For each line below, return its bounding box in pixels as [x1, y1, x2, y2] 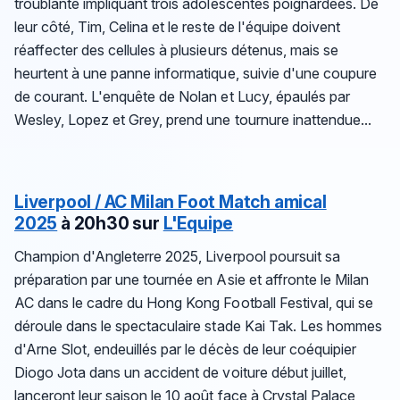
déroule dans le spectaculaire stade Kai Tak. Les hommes [14, 316, 382, 335]
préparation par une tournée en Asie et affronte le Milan [14, 270, 369, 288]
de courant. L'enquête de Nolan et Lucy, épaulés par [14, 87, 350, 105]
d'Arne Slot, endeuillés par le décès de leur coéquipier [14, 339, 356, 358]
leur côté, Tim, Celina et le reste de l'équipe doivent [14, 17, 340, 36]
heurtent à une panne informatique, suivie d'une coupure [14, 63, 377, 82]
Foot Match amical [177, 191, 327, 213]
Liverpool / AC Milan [14, 191, 178, 213]
